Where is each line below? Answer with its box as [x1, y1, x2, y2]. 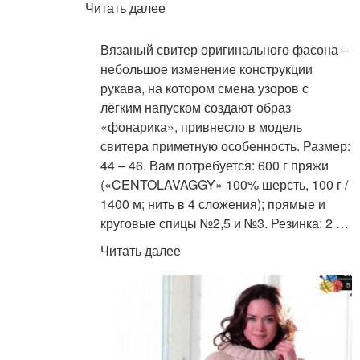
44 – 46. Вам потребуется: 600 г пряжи [100, 155, 329, 174]
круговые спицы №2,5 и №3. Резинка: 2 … [100, 213, 350, 232]
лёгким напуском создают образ [100, 97, 292, 117]
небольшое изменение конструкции [100, 59, 313, 78]
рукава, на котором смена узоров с [100, 78, 309, 97]
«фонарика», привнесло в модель [100, 117, 303, 136]
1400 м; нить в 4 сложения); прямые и [100, 194, 326, 213]
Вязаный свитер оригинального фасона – [100, 39, 350, 59]
